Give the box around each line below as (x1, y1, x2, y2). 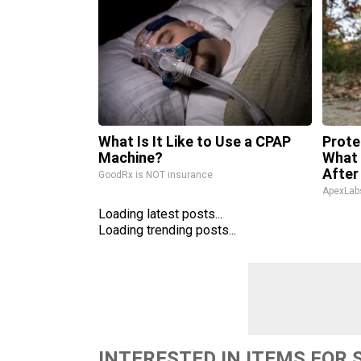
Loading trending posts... (98, 222, 236, 238)
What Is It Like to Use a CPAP (98, 133, 291, 150)
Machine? (98, 149, 163, 166)
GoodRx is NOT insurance (98, 169, 213, 180)
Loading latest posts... (98, 206, 222, 222)
